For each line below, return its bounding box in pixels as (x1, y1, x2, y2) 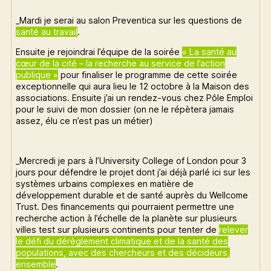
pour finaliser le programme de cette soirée (58, 69, 238, 80)
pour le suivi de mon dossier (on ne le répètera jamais (16, 103, 235, 114)
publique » (16, 69, 59, 80)
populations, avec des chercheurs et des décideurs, (16, 247, 230, 258)
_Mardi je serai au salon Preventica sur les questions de (16, 15, 243, 25)
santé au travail (16, 26, 78, 37)
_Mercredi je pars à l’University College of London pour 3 (16, 155, 247, 166)
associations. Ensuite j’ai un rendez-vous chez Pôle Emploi (16, 92, 253, 103)
